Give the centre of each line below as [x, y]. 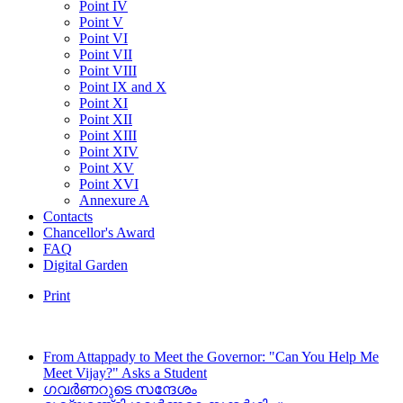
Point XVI [109, 184]
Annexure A [114, 200]
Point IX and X [123, 87]
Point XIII [108, 135]
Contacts [68, 216]
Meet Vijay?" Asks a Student [125, 373]
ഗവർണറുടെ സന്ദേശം [120, 389]
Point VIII [108, 71]
